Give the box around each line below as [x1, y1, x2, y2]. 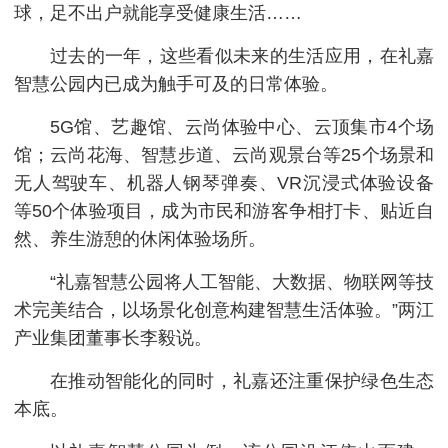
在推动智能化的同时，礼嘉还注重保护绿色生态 [49, 370, 435, 391]
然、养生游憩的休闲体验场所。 [13, 228, 266, 249]
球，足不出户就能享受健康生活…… [13, 2, 302, 23]
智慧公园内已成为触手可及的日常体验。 [13, 73, 338, 94]
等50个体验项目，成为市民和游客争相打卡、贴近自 [13, 200, 435, 221]
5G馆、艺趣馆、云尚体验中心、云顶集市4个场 [49, 116, 435, 137]
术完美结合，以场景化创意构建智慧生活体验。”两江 [13, 299, 435, 320]
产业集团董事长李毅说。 [13, 327, 212, 348]
